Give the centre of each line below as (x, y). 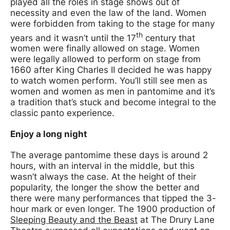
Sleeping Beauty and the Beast (74, 220)
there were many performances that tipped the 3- (113, 198)
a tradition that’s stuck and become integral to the (113, 102)
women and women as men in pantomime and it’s (113, 92)
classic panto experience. (62, 113)
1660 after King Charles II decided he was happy (111, 70)
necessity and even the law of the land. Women (108, 13)
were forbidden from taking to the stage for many (112, 23)
